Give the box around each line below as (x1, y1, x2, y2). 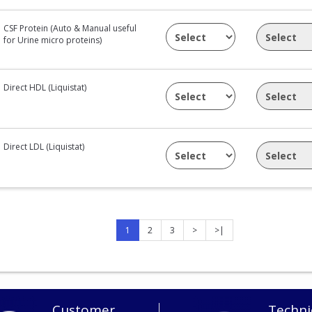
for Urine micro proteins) (3, 33, 102, 46)
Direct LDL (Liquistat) (3, 140, 85, 153)
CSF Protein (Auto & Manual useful (3, 22, 137, 34)
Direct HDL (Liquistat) (3, 81, 87, 93)
